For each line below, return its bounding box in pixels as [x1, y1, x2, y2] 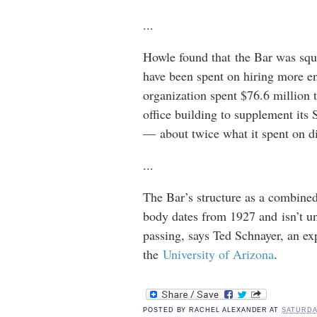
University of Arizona [163, 246, 274, 263]
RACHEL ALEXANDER [189, 306, 268, 314]
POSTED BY [143, 306, 190, 314]
